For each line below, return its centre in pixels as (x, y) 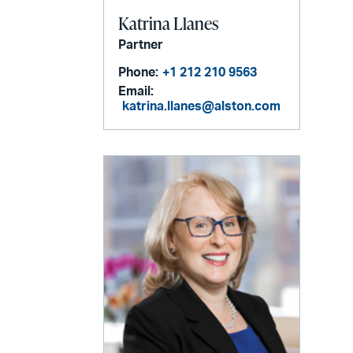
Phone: (139, 73)
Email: (136, 92)
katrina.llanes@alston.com (202, 107)
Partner (141, 45)
